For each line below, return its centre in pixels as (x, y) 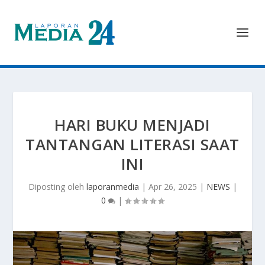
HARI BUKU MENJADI (132, 125)
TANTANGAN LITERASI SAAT (132, 144)
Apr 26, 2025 (172, 187)
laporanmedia (112, 187)
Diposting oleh (57, 187)
